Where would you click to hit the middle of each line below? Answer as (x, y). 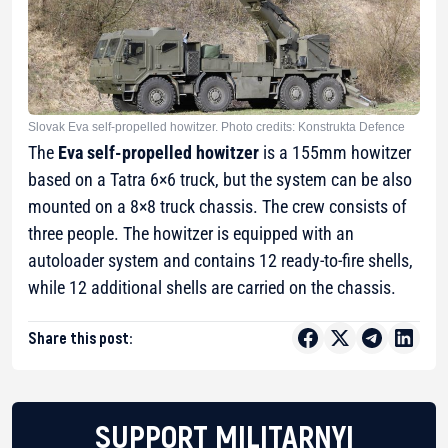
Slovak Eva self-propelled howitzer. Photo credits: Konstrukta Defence (216, 126)
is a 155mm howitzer (335, 152)
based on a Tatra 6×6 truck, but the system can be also (220, 179)
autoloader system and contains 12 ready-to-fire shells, (220, 260)
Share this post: (80, 337)
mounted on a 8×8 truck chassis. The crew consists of (217, 206)
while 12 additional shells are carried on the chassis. (212, 287)
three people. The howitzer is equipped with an (191, 233)
